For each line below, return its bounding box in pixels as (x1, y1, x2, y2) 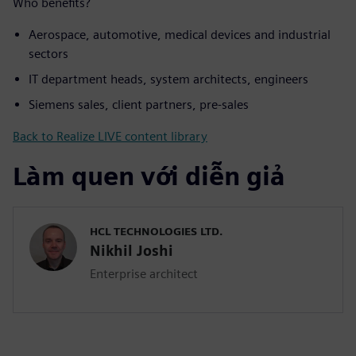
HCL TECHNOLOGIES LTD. (90, 225, 222, 238)
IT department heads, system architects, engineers (29, 72, 308, 87)
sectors (29, 46, 68, 62)
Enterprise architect (90, 266, 198, 282)
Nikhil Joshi (90, 242, 173, 260)
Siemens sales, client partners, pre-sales (29, 97, 249, 113)
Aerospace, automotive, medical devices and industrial (29, 27, 331, 43)
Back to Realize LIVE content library (13, 129, 207, 145)
